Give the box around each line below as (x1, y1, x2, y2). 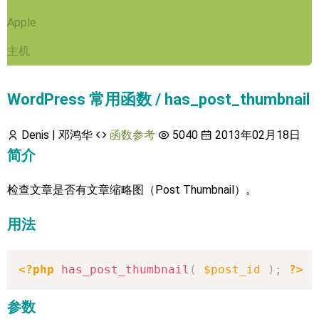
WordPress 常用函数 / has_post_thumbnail (7, 90, 310, 108)
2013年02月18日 (212, 128, 300, 142)
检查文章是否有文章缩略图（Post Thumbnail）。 (7, 183, 257, 197)
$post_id (204, 263, 261, 276)
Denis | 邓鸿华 (19, 128, 93, 142)
